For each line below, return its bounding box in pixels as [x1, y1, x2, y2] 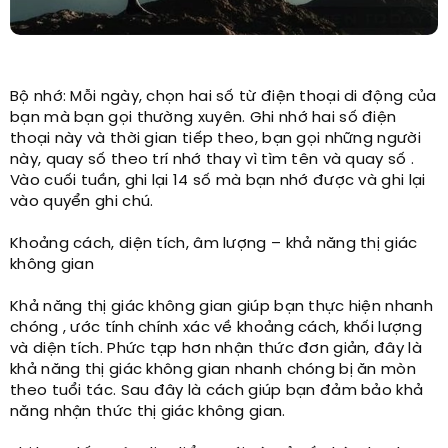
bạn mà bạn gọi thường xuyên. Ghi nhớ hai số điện [10, 110, 397, 127]
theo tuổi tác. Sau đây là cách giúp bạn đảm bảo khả [10, 383, 424, 400]
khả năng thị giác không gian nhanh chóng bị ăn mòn [10, 362, 416, 379]
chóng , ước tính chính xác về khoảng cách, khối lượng [10, 320, 422, 337]
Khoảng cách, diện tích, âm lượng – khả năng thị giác [10, 236, 418, 253]
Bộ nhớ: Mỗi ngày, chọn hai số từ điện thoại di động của [10, 89, 437, 106]
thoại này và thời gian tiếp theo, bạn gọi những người [10, 131, 421, 148]
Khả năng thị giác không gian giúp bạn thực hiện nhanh [10, 299, 433, 316]
